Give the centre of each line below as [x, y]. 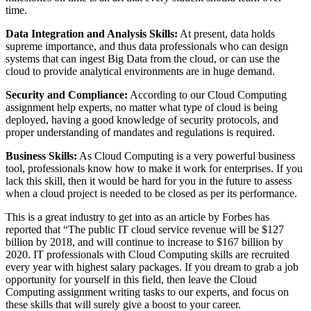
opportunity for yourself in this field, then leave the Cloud [131, 280]
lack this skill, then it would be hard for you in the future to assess [149, 181]
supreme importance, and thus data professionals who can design [147, 47]
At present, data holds [226, 34]
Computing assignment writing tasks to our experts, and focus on [147, 292]
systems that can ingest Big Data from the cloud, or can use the [143, 59]
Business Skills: [41, 156]
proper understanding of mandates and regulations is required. [140, 133]
